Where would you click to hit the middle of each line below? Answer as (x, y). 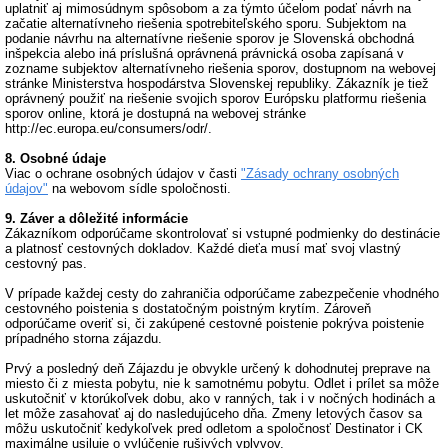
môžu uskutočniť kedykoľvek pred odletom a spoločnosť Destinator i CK (214, 428)
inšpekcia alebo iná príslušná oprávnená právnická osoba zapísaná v (204, 53)
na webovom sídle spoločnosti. (139, 188)
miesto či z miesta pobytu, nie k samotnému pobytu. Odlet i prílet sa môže (222, 383)
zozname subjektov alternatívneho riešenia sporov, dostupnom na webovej (220, 68)
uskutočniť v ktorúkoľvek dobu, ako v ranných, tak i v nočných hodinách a (220, 398)
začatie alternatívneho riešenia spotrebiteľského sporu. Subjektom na (205, 23)
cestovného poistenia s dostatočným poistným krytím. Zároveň (188, 308)
